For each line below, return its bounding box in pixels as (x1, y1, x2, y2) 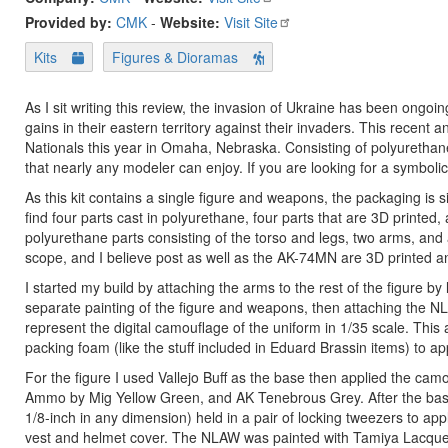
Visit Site (224, 12, 278, 32)
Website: (160, 12, 220, 32)
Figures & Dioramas (112, 47, 239, 67)
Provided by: (25, 12, 116, 32)
